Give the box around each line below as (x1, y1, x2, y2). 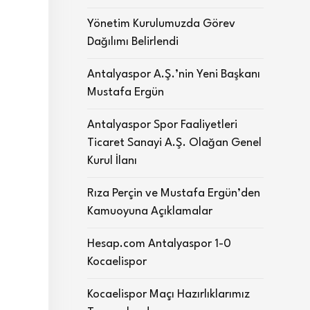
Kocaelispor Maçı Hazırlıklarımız (87, 289, 250, 300)
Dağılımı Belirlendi (87, 36, 179, 48)
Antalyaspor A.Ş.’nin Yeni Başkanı (87, 69, 260, 80)
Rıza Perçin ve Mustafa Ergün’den (87, 188, 260, 199)
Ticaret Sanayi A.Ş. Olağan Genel (87, 137, 262, 149)
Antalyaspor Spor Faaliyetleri (87, 119, 237, 131)
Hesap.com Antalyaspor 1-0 (87, 238, 231, 250)
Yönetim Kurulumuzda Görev (87, 18, 235, 30)
